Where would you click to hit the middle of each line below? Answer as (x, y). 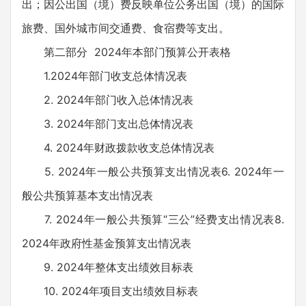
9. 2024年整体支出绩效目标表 (108, 267)
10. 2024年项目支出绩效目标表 (110, 291)
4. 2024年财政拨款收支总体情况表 (118, 148)
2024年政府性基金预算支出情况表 (107, 243)
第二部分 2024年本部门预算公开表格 (126, 52)
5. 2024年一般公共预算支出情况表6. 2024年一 (153, 171)
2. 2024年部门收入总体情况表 (108, 100)
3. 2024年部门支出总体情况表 (108, 124)
